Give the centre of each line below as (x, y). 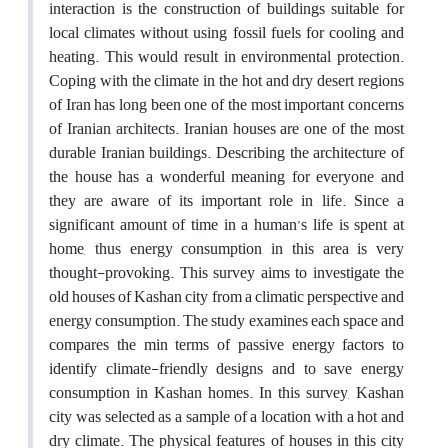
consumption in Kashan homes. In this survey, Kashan (226, 392)
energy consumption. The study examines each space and (226, 320)
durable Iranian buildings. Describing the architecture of (226, 152)
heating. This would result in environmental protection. (226, 56)
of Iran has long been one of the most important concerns (226, 104)
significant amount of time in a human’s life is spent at (226, 224)
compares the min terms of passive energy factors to (226, 344)
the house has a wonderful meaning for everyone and (226, 176)
